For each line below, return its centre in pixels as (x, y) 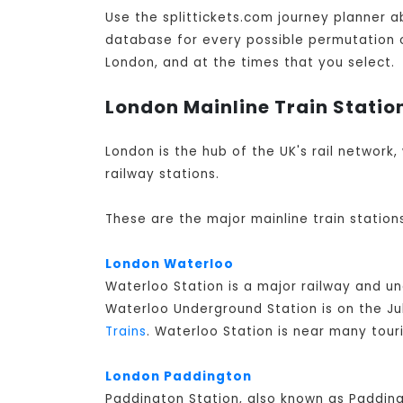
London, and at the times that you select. (250, 63)
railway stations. (162, 175)
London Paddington (179, 377)
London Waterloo (170, 264)
